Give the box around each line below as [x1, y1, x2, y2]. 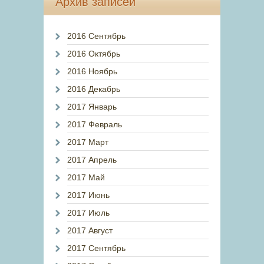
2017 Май [67, 173, 105, 182]
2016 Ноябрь [67, 67, 117, 76]
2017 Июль [67, 208, 110, 217]
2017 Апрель [67, 155, 117, 164]
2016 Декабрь [67, 84, 120, 94]
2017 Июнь [67, 190, 110, 200]
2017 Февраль [67, 120, 122, 129]
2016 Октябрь [67, 49, 120, 58]
